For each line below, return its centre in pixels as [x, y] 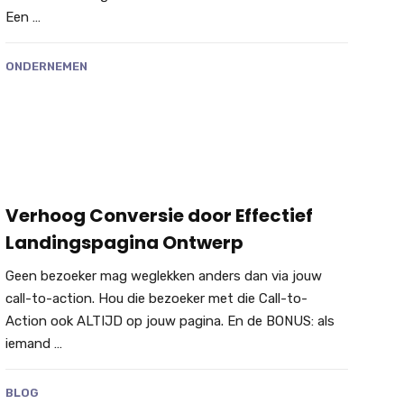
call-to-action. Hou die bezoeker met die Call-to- [156, 299]
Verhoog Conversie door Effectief [159, 216]
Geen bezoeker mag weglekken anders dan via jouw [163, 276]
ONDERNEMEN [46, 66]
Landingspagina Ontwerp [124, 243]
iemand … [33, 344]
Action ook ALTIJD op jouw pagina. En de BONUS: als [170, 321]
